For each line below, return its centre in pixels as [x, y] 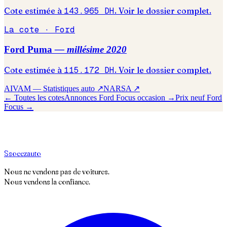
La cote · [29, 29]
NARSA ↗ [122, 89]
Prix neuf [191, 98]
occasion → [155, 98]
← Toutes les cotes [34, 98]
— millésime [81, 50]
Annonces [82, 98]
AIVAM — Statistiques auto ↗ [54, 89]
